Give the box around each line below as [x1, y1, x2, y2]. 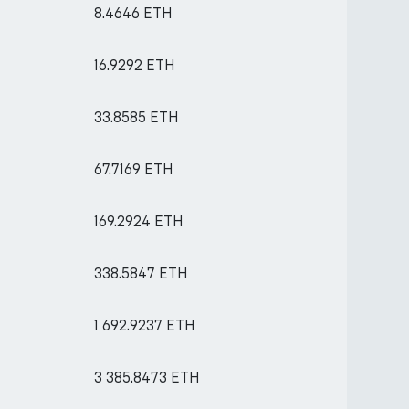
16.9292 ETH [93, 57, 175, 74]
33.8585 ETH [93, 109, 179, 126]
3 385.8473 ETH [93, 369, 200, 386]
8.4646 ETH [93, 5, 173, 22]
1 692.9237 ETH [93, 317, 195, 334]
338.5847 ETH [93, 265, 188, 282]
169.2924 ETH [93, 213, 184, 230]
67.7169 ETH [93, 161, 173, 178]
